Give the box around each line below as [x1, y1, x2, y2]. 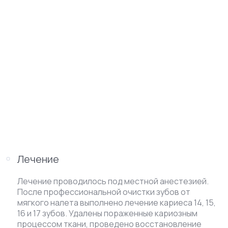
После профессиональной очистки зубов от [17, 186, 190, 197]
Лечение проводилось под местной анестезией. [17, 176, 209, 187]
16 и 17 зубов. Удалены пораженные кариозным [17, 208, 197, 219]
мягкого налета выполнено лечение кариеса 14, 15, [17, 197, 216, 208]
